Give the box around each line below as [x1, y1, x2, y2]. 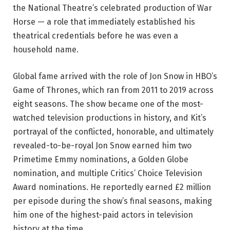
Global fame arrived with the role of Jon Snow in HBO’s [13, 71, 217, 81]
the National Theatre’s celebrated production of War [13, 3, 212, 13]
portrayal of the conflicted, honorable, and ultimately [13, 126, 214, 137]
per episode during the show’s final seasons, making [13, 196, 212, 206]
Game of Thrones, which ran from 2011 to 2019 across [13, 85, 214, 95]
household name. [13, 45, 79, 55]
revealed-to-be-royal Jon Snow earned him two [13, 140, 191, 150]
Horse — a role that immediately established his [13, 17, 195, 27]
